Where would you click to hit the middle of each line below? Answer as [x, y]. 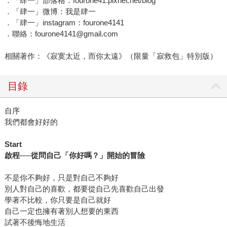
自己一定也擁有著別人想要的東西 [61, 211]
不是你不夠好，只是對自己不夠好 [61, 178]
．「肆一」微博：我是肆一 [50, 12]
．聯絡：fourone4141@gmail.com [61, 34]
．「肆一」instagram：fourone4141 [64, 23]
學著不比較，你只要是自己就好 [58, 200]
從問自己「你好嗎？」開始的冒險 [88, 156]
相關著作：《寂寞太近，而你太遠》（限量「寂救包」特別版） [111, 56]
